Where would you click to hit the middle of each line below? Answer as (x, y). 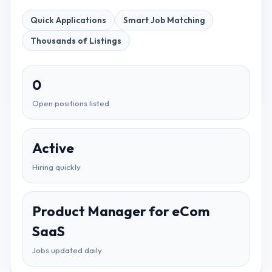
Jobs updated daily (67, 250)
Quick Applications (68, 20)
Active (53, 148)
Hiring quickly (57, 167)
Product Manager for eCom (121, 212)
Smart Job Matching (164, 20)
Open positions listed (71, 104)
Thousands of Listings (76, 41)
